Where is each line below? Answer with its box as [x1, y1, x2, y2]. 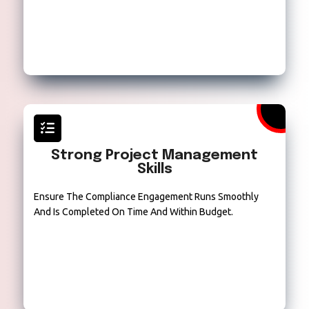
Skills [137, 162, 172, 177]
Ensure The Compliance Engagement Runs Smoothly [34, 191, 259, 203]
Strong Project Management [51, 148, 258, 163]
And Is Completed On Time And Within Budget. [34, 206, 234, 218]
